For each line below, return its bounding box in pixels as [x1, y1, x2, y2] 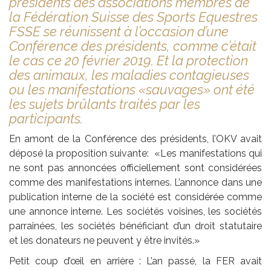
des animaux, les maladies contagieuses [9, 67, 249, 83]
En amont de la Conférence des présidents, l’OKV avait [9, 132, 262, 145]
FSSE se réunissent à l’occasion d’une [9, 23, 229, 39]
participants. [9, 110, 83, 126]
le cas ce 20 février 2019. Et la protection [9, 52, 248, 68]
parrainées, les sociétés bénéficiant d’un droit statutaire [9, 220, 262, 232]
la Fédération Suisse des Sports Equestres [9, 8, 258, 25]
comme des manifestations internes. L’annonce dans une [9, 176, 262, 188]
